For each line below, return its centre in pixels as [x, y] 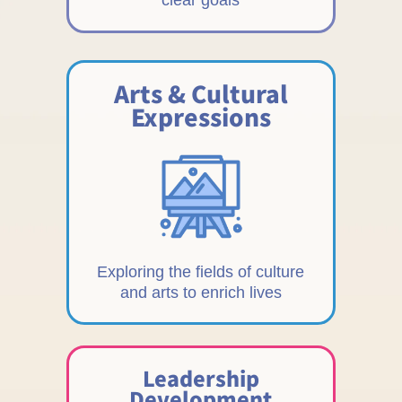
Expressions [201, 117]
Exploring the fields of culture [201, 271]
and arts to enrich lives [201, 292]
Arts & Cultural [201, 93]
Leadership [201, 377]
